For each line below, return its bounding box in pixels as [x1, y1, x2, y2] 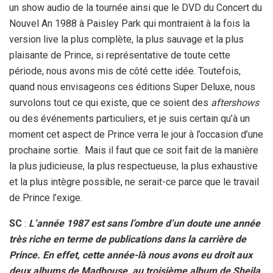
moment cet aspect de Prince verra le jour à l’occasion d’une [9, 129, 263, 141]
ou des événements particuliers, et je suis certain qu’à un [9, 113, 250, 125]
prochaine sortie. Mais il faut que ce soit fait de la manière [9, 144, 258, 157]
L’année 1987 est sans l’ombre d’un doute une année [29, 218, 260, 230]
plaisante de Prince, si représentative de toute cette [9, 49, 230, 62]
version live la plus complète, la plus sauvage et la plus [9, 34, 244, 46]
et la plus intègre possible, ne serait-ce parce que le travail [9, 176, 259, 188]
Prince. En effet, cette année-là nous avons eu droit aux [9, 249, 252, 261]
